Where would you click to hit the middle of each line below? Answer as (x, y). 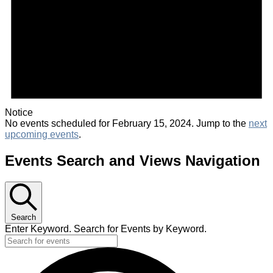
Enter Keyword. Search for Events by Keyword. (106, 229)
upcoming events (42, 135)
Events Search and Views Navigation (133, 161)
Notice (19, 113)
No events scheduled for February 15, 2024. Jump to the (127, 124)
